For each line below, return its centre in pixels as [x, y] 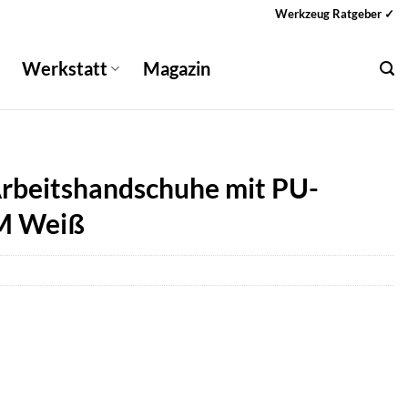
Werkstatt [65, 68]
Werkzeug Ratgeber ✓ [335, 13]
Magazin [177, 68]
